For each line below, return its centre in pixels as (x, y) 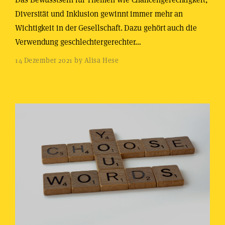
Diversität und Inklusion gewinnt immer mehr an (99, 14)
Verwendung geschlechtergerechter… (78, 42)
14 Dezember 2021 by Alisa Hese (67, 60)
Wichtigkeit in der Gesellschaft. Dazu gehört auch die (106, 28)
